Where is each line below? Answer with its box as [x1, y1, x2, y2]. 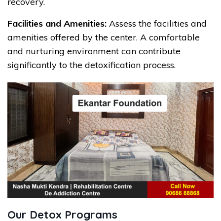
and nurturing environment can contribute [7, 45, 181, 57]
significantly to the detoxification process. [7, 59, 176, 71]
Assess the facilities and [107, 17, 207, 29]
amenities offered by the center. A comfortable [7, 31, 200, 43]
